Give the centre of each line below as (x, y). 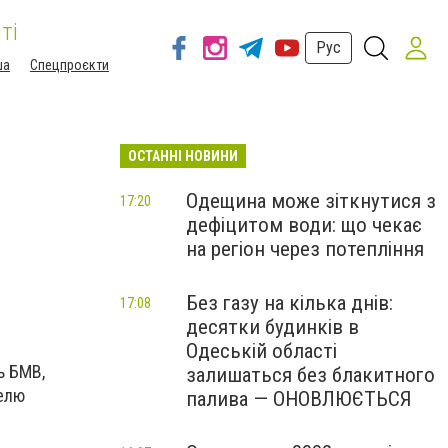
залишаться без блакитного (310, 375)
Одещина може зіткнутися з (311, 201)
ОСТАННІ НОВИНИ (183, 156)
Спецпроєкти (69, 65)
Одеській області (261, 351)
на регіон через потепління (305, 249)
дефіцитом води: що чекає (304, 225)
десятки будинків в (272, 327)
